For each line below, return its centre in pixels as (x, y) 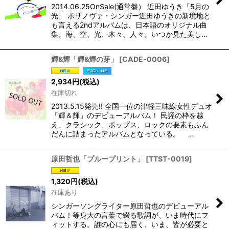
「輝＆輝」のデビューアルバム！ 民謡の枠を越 (127, 116)
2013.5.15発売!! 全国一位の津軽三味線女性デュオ (132, 106)
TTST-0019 (169, 159)
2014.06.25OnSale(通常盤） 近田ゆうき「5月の (130, 7)
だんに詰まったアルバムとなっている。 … (123, 134)
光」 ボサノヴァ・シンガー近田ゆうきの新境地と (131, 16)
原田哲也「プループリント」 (98, 159)
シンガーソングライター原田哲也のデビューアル (130, 205)
